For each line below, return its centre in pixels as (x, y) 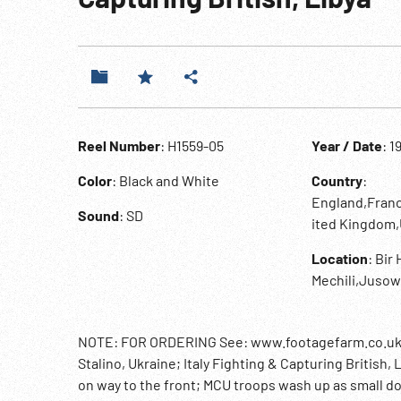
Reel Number (119, 145)
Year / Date (346, 145)
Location (339, 258)
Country (337, 180)
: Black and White (166, 180)
